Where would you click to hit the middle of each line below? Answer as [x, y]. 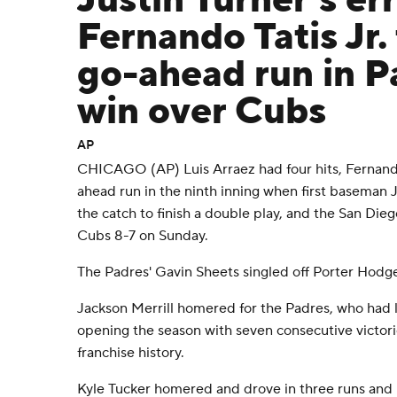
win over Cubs [202, 112]
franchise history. [131, 353]
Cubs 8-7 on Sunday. [143, 236]
